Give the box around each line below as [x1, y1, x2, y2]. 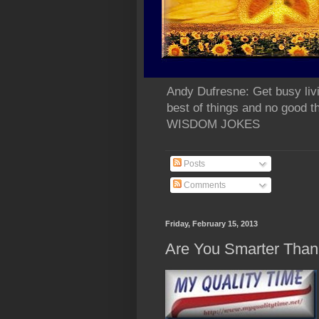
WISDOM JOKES [167, 117, 260, 132]
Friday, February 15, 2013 [165, 219, 258, 229]
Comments [182, 180, 226, 191]
